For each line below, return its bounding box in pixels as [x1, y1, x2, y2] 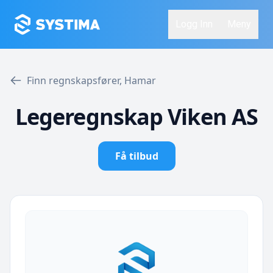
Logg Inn [175, 18, 213, 30]
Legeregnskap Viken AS [15, 102, 258, 132]
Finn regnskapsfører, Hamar [27, 74, 156, 87]
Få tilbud [115, 149, 158, 163]
